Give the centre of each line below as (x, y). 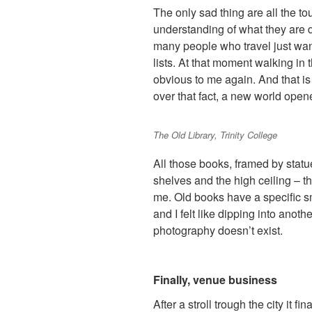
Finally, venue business (215, 279)
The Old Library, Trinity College (215, 135)
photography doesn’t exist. (218, 230)
